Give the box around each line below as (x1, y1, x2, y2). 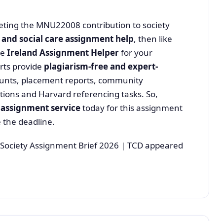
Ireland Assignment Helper (7, 46, 119, 58)
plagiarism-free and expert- (44, 60, 158, 72)
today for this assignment (80, 102, 183, 113)
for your (119, 46, 152, 58)
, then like (134, 33, 172, 44)
